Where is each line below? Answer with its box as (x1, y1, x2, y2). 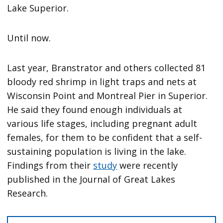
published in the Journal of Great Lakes (7, 173, 176, 185)
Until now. (7, 31, 51, 44)
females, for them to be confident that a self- (7, 131, 203, 143)
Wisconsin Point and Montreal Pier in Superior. (7, 89, 208, 102)
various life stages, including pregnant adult (7, 117, 198, 129)
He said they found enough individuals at (7, 103, 183, 115)
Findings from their (7, 159, 94, 171)
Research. (7, 187, 48, 199)
